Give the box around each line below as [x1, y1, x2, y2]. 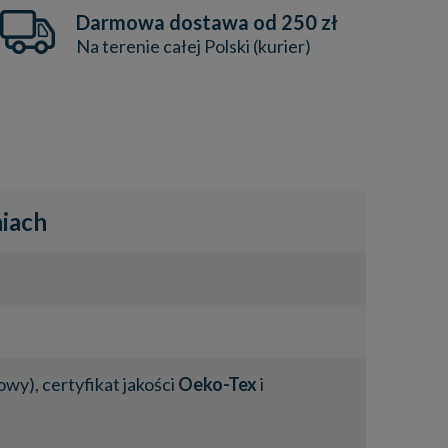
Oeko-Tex [178, 373, 257, 395]
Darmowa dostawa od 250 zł [76, 10, 339, 34]
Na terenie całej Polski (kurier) [76, 35, 312, 57]
